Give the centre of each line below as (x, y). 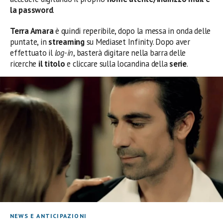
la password (32, 10)
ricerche (23, 64)
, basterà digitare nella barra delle (130, 53)
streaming (66, 42)
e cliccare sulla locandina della (117, 64)
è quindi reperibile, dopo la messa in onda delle (132, 31)
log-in (64, 53)
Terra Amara (32, 31)
